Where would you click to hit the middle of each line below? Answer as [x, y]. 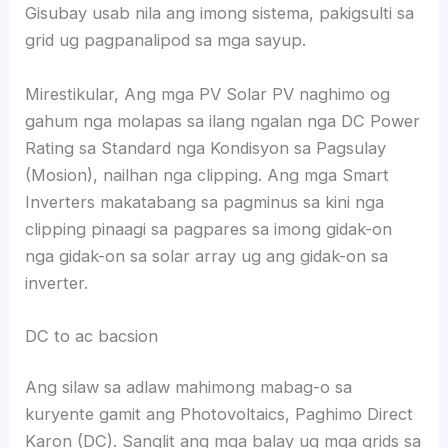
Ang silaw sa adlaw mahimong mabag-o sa [189, 387]
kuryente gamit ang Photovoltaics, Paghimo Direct [219, 414]
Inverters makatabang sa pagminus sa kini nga [205, 201]
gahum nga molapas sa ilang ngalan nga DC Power [223, 120]
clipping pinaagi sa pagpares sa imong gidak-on [209, 228]
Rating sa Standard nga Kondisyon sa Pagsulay [206, 147]
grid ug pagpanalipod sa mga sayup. [166, 40]
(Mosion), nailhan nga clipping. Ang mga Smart [207, 174]
